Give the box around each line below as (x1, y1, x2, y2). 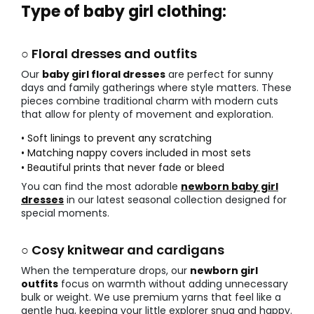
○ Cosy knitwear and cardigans (21, 241, 224, 259)
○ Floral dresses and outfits (21, 45, 197, 63)
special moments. (21, 206, 109, 221)
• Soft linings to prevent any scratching (21, 131, 212, 146)
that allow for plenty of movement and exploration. (21, 107, 273, 122)
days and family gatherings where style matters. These (21, 81, 292, 95)
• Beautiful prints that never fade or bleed (21, 161, 224, 175)
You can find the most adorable (21, 179, 181, 194)
